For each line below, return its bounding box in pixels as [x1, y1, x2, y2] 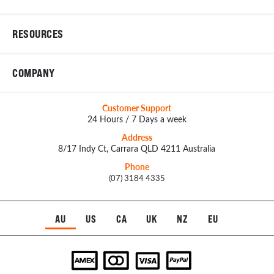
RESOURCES [12, 27, 64, 41]
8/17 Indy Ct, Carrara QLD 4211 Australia [58, 143, 216, 155]
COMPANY [12, 66, 55, 80]
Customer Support [102, 102, 172, 114]
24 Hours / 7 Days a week [87, 113, 187, 125]
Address [121, 131, 152, 144]
